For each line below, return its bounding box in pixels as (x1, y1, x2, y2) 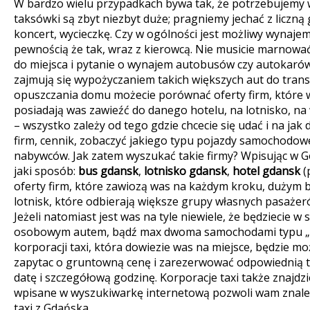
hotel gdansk (232, 163, 303, 179)
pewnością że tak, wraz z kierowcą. (14, 42, 195, 57)
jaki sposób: (14, 163, 78, 179)
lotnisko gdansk (144, 163, 227, 179)
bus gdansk (78, 163, 138, 179)
